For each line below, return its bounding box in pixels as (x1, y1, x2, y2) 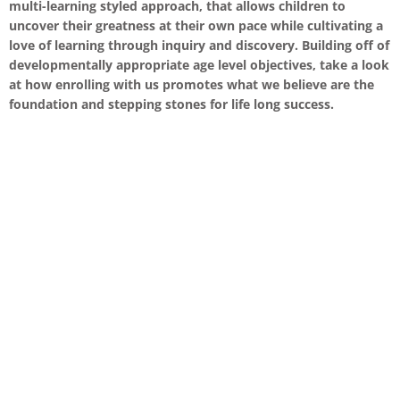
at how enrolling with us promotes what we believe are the (9, 75, 374, 93)
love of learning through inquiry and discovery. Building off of (9, 36, 389, 54)
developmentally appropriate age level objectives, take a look (9, 55, 389, 73)
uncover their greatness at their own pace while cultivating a (9, 16, 383, 34)
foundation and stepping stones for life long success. (9, 95, 334, 112)
